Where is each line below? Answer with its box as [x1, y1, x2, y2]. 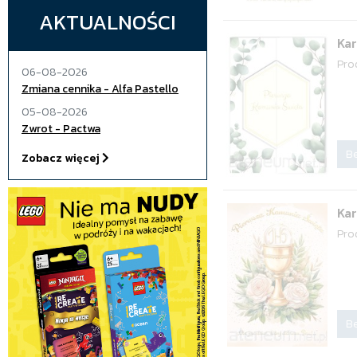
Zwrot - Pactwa [22, 120, 100, 137]
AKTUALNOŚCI [39, 6, 176, 37]
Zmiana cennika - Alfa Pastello [22, 80, 178, 97]
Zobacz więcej [22, 150, 102, 167]
